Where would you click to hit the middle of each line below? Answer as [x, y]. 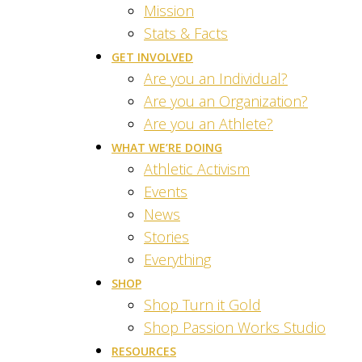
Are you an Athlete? [208, 124]
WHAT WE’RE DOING [167, 147]
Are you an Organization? [226, 101]
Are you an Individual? [216, 78]
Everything [177, 259]
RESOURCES [144, 351]
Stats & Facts [186, 33]
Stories [166, 237]
